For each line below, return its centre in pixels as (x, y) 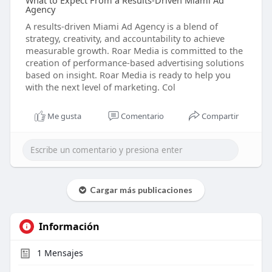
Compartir (220, 116)
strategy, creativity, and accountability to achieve (125, 39)
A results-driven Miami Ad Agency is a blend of (121, 26)
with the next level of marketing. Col (100, 87)
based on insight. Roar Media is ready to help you (128, 75)
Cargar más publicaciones (140, 190)
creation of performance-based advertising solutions (134, 63)
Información (69, 227)
